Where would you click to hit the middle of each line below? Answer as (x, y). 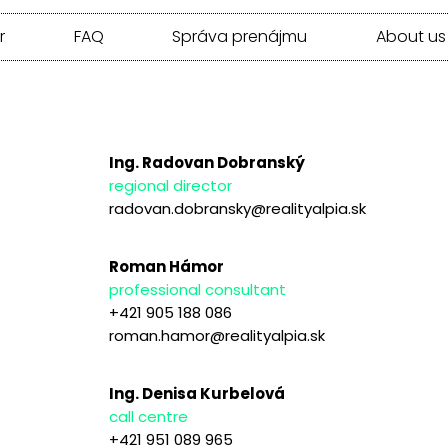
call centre (149, 416)
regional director (171, 185)
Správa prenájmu (240, 36)
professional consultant (198, 289)
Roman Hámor (167, 266)
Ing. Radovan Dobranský (207, 162)
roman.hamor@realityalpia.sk (217, 335)
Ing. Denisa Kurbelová (197, 393)
